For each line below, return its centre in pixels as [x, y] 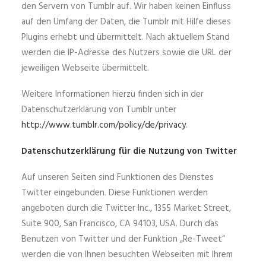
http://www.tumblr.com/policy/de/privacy [104, 125]
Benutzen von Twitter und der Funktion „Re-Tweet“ [123, 239]
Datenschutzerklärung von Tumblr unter [99, 110]
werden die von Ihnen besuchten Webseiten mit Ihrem [127, 255]
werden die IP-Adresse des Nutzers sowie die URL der [126, 53]
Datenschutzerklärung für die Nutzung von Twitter [129, 151]
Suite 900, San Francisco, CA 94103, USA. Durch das [120, 224]
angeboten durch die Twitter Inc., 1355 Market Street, [126, 208]
